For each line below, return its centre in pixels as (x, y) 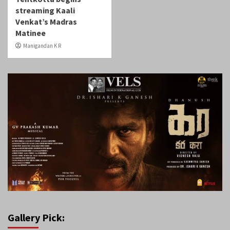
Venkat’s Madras (46, 22)
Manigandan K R (42, 46)
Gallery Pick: (36, 218)
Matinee (31, 33)
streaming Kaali (45, 11)
